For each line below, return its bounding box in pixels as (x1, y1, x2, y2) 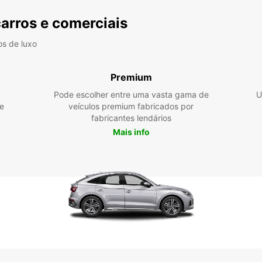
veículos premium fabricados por (68, 101, 194, 111)
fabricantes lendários (91, 113, 171, 123)
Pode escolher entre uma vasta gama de (53, 89, 209, 99)
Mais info (112, 127, 150, 137)
